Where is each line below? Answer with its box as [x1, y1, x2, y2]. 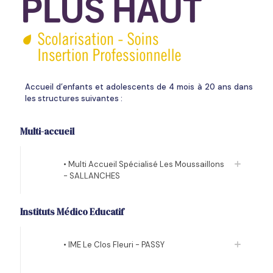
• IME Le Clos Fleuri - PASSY [63, 239, 165, 250]
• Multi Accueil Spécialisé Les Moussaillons [63, 159, 224, 169]
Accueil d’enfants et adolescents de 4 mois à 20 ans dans [24, 82, 253, 92]
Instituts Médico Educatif [20, 205, 124, 218]
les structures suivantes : [24, 93, 122, 104]
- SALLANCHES [63, 171, 120, 181]
